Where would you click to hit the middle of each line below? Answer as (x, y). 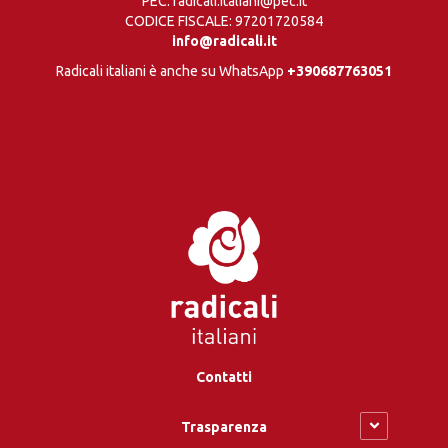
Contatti (224, 376)
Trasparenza (224, 426)
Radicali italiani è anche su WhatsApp (170, 70)
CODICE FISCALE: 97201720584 (224, 20)
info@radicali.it (224, 40)
